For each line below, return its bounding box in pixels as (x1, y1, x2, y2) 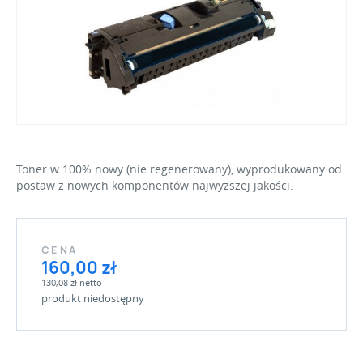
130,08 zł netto (41, 276, 102, 288)
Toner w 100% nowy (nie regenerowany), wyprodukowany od (16, 161, 342, 177)
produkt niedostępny (41, 291, 144, 305)
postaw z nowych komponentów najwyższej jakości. (16, 177, 293, 193)
